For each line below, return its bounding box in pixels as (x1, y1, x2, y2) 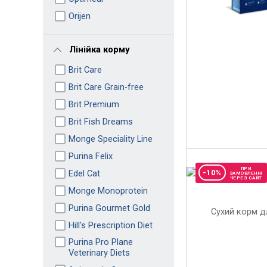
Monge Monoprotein (68, 185, 148, 196)
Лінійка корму (69, 44, 130, 55)
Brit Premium (68, 98, 119, 110)
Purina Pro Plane (68, 236, 133, 247)
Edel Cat (68, 167, 100, 179)
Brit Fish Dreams (68, 116, 133, 127)
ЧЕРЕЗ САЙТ (229, 175, 262, 181)
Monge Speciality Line (68, 133, 153, 144)
